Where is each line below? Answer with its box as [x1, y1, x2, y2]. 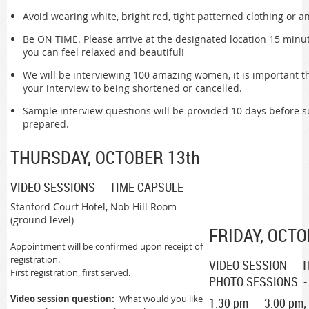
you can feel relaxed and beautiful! [23, 45, 184, 59]
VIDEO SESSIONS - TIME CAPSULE [10, 178, 183, 195]
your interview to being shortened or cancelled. [23, 81, 248, 94]
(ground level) [10, 213, 74, 227]
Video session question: [10, 292, 114, 306]
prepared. [23, 117, 69, 130]
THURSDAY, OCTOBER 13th [10, 145, 200, 170]
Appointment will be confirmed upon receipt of [10, 240, 203, 253]
